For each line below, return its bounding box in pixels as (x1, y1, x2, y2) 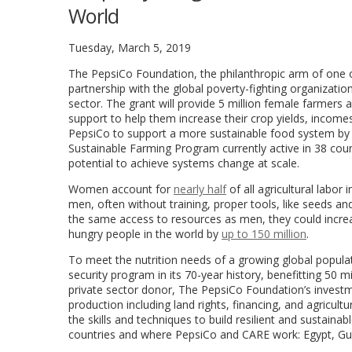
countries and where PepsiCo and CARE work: (68, 327, 303, 342)
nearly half (174, 181, 226, 196)
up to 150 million (222, 226, 306, 241)
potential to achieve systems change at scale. (68, 156, 299, 170)
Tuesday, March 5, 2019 (68, 40, 191, 55)
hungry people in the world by (68, 226, 222, 241)
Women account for (68, 181, 174, 196)
